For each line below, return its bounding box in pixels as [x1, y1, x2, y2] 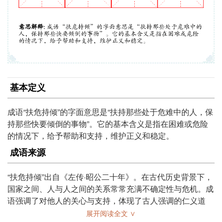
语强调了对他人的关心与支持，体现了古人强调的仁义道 [7, 194, 206, 206]
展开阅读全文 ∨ [86, 208, 136, 218]
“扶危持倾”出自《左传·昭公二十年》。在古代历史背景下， [7, 170, 213, 182]
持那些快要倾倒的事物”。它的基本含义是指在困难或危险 [7, 117, 208, 129]
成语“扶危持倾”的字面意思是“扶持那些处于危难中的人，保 [7, 106, 213, 117]
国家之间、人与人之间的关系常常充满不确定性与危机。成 [7, 182, 214, 194]
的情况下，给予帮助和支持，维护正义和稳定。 [7, 129, 174, 141]
